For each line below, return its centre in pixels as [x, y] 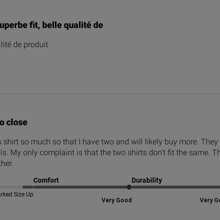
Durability [147, 180]
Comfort [46, 180]
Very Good [116, 201]
